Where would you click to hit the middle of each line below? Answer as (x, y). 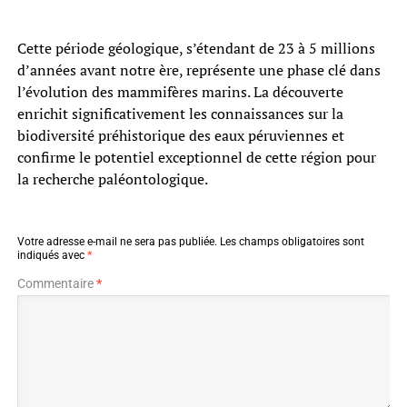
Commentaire (56, 283)
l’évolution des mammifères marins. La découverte (180, 91)
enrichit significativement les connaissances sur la (180, 113)
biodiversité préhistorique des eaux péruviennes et (180, 135)
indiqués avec (52, 255)
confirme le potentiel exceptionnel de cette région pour (196, 157)
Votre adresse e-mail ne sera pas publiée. (117, 241)
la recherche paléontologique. (112, 179)
